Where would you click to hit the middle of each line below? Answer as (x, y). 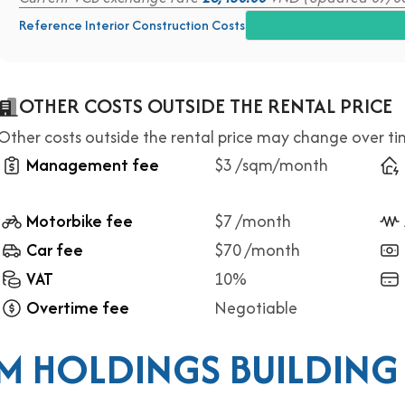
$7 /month (253, 221)
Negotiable (256, 308)
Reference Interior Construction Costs (132, 25)
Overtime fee (78, 308)
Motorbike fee (80, 221)
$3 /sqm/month (271, 165)
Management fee (93, 165)
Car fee (55, 250)
